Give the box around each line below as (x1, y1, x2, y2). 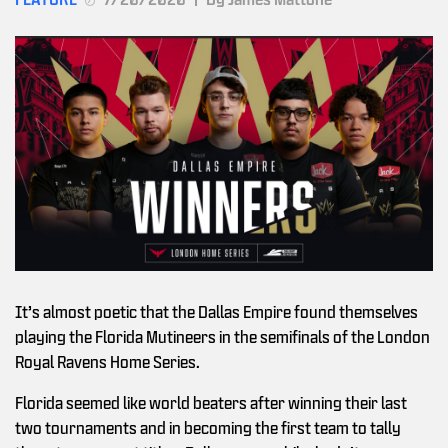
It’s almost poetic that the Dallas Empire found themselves (15, 303, 418, 321)
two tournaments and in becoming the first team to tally (15, 419, 401, 437)
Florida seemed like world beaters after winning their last (15, 394, 407, 412)
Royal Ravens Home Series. (15, 353, 200, 371)
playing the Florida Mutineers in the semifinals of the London (15, 328, 430, 346)
